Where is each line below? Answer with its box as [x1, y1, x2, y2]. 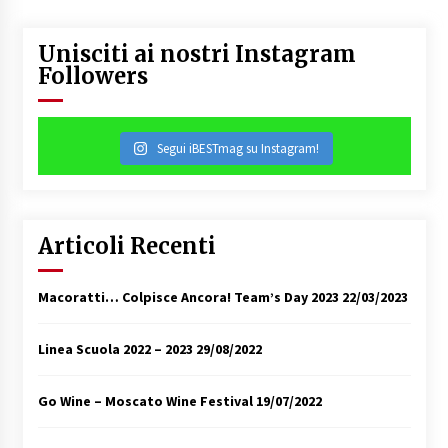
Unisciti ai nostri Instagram [37, 39, 356, 68]
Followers [37, 61, 148, 90]
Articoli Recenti [37, 231, 216, 260]
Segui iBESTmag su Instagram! [157, 139, 320, 157]
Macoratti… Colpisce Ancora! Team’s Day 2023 [37, 287, 339, 306]
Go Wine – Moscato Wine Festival [37, 391, 253, 410]
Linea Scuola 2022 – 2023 [37, 339, 193, 358]
